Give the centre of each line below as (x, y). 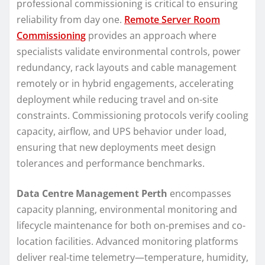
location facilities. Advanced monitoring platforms (127, 241)
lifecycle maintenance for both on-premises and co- (131, 225)
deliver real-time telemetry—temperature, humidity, (132, 257)
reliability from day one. (70, 19)
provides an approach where (151, 35)
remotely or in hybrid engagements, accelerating (125, 83)
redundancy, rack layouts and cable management (127, 67)
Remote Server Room (172, 19)
